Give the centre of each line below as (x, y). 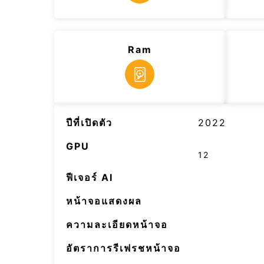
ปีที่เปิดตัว (89, 123)
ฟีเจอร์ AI (90, 177)
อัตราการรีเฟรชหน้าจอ (123, 248)
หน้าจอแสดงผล (104, 201)
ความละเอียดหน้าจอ (117, 225)
